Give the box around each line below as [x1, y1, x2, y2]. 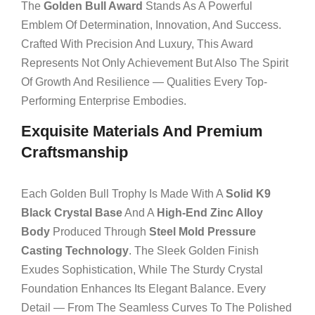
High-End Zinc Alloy [157, 207, 263, 219]
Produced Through [50, 226, 149, 238]
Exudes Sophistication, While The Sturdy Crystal [21, 264, 263, 276]
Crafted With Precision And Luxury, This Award [21, 38, 253, 50]
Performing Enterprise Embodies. [21, 95, 186, 107]
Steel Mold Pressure [149, 226, 256, 238]
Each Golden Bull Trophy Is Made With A [21, 188, 226, 200]
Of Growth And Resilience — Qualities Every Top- [21, 76, 267, 88]
